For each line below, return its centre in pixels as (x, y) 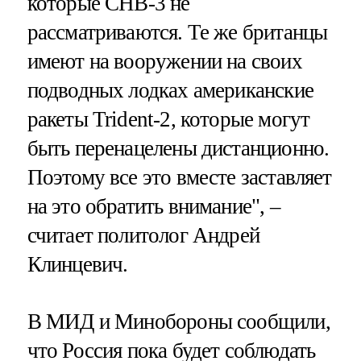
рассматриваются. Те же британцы (177, 32)
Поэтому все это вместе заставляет (179, 177)
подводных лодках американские (170, 90)
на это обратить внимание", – (154, 206)
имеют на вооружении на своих (164, 61)
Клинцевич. (77, 264)
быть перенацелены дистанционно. (178, 148)
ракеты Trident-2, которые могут (168, 119)
